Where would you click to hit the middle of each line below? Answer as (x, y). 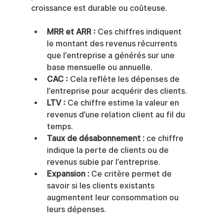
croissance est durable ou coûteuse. (99, 8)
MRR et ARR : (71, 32)
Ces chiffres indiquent (139, 32)
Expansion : (68, 174)
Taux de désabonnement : (95, 139)
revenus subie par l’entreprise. (103, 162)
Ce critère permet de (131, 174)
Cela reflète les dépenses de (125, 79)
